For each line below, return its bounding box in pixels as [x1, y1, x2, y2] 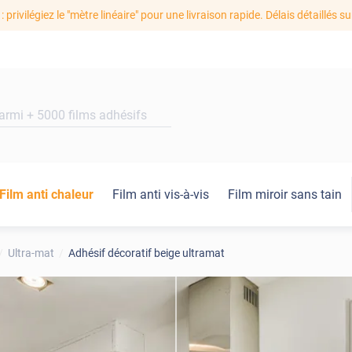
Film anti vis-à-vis [112, 187, 209, 203]
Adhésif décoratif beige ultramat [68, 247, 225, 260]
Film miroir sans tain [228, 187, 342, 203]
